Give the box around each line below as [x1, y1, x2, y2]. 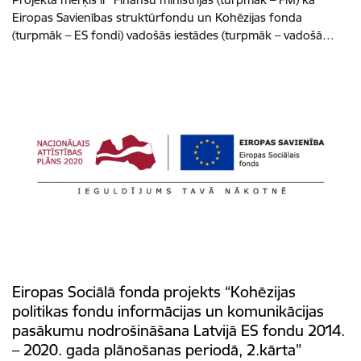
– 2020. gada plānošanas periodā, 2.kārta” [12, 339, 301, 359]
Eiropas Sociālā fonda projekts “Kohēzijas [12, 281, 296, 301]
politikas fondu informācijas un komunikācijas [12, 301, 324, 321]
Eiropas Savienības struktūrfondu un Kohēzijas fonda [12, 10, 302, 26]
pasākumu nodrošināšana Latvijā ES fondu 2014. [12, 320, 345, 340]
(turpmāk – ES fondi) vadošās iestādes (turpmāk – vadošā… [12, 27, 334, 44]
